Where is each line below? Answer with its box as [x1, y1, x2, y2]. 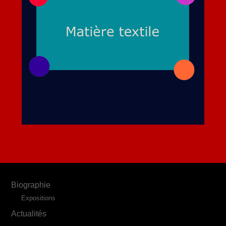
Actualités [11, 208, 47, 218]
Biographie [11, 180, 51, 189]
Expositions [21, 194, 55, 202]
